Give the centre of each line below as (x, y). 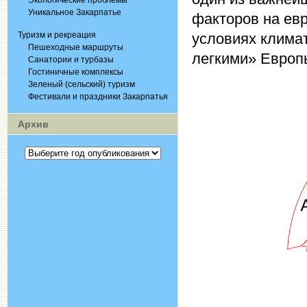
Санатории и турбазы (71, 60)
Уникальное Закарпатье (75, 12)
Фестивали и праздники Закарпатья (98, 97)
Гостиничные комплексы (76, 72)
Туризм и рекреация (57, 35)
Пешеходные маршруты (76, 47)
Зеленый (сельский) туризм (82, 84)
